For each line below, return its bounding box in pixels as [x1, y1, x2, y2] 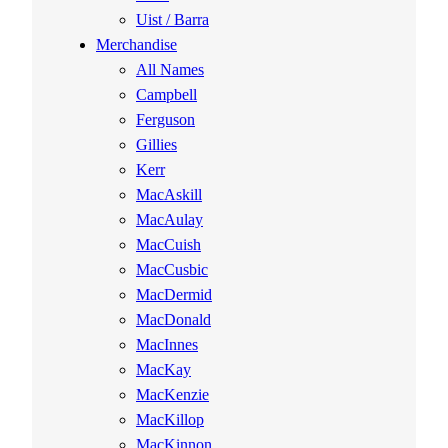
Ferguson [136, 111, 195, 130]
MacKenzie [136, 386, 209, 405]
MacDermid [136, 286, 212, 305]
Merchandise [96, 36, 177, 55]
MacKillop [136, 411, 204, 430]
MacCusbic [136, 261, 208, 280]
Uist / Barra [136, 11, 209, 30]
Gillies [136, 136, 177, 155]
